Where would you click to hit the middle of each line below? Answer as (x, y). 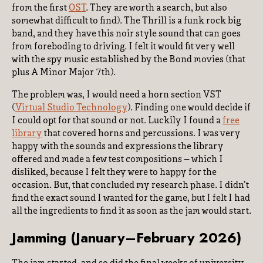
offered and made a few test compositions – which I (117, 160)
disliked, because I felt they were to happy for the (114, 173)
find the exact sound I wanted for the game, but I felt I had (131, 198)
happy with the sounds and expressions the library (118, 147)
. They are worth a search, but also (156, 8)
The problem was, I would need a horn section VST (117, 95)
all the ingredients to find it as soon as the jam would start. (131, 211)
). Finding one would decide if (189, 108)
